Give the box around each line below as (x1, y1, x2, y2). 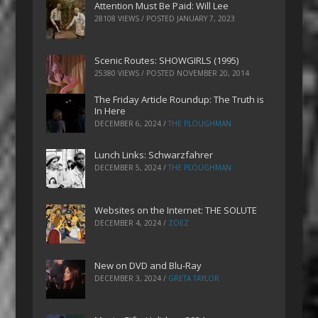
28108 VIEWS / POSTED (94, 13, 177, 23)
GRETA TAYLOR (168, 273, 220, 283)
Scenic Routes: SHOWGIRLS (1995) (94, 54, 239, 67)
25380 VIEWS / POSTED (94, 68, 177, 79)
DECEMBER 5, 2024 (94, 163, 162, 173)
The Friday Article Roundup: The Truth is (94, 93, 265, 106)
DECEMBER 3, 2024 (94, 273, 162, 283)
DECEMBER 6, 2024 (94, 119, 162, 129)
